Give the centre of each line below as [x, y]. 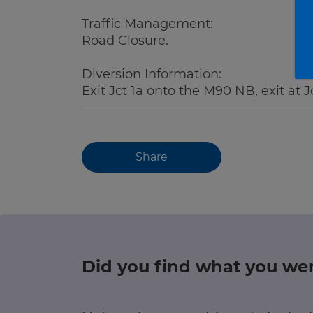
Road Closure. [125, 41]
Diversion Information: [152, 74]
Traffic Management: [147, 24]
